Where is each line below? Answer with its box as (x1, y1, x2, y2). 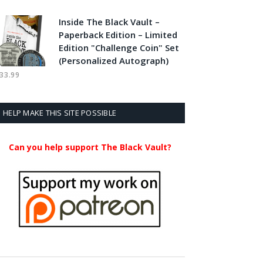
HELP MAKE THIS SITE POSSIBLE (3, 107, 117, 118)
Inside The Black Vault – (59, 16, 160, 28)
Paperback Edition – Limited (59, 29, 177, 41)
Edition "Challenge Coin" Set (59, 42, 179, 53)
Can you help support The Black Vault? (8, 141, 171, 153)
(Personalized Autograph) (59, 55, 168, 66)
